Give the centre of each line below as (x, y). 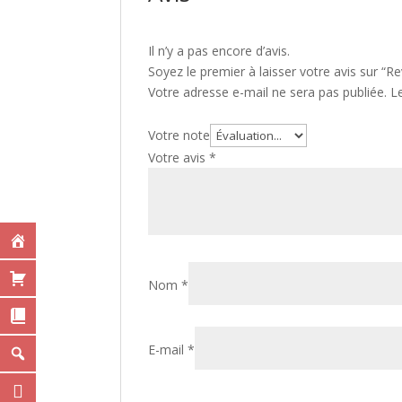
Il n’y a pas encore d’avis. (219, 51)
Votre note (179, 135)
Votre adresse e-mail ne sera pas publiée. (268, 92)
